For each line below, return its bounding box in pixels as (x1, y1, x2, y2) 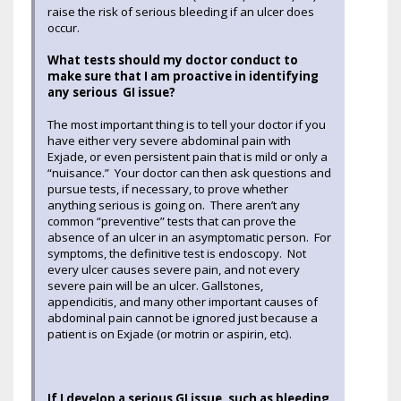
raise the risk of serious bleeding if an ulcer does (47, 3, 314, 20)
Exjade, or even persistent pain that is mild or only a (47, 148, 328, 165)
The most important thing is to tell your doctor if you (47, 115, 326, 132)
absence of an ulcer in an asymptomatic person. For (47, 228, 331, 245)
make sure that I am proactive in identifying (47, 67, 319, 84)
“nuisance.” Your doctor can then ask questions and (47, 164, 331, 181)
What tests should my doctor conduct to (47, 51, 298, 68)
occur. (47, 19, 82, 36)
